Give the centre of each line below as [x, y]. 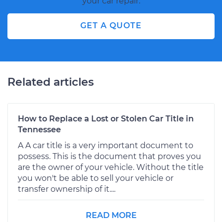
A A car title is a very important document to [106, 146]
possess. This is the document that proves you [110, 157]
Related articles [51, 82]
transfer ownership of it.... [67, 189]
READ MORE [111, 216]
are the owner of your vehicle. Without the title [111, 167]
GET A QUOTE [111, 26]
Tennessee [39, 130]
